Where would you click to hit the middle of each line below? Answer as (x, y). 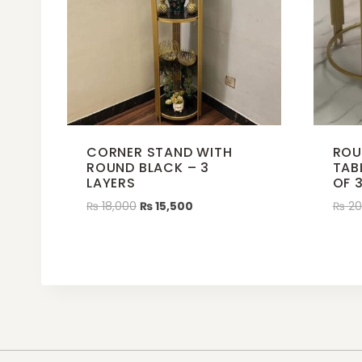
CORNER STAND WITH (160, 153)
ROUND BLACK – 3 (148, 168)
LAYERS (111, 183)
